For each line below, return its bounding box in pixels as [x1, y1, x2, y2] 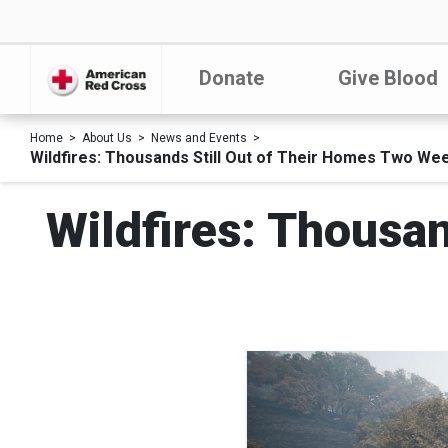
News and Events [151, 131, 247, 145]
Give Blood [337, 66, 438, 90]
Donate [198, 66, 264, 90]
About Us [82, 131, 132, 145]
